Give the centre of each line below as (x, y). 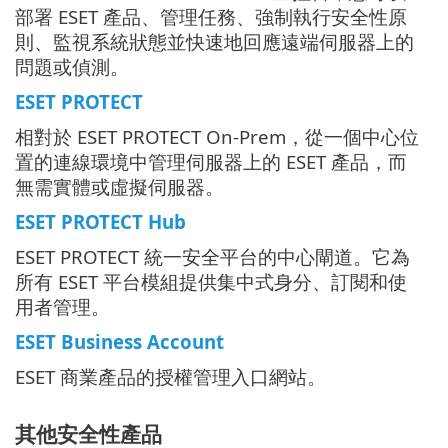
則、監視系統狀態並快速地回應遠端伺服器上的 (214, 41)
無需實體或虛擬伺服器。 (119, 186)
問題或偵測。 (72, 66)
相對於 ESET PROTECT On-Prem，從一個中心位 (217, 136)
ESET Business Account (119, 341)
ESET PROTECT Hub (100, 221)
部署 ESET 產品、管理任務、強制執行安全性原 (211, 16)
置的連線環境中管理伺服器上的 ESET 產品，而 (211, 161)
